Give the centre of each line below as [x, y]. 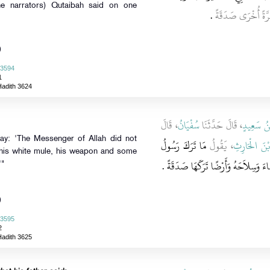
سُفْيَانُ [188, 125]
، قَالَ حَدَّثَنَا [221, 125]
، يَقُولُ [220, 146]
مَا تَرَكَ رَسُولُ [184, 146]
